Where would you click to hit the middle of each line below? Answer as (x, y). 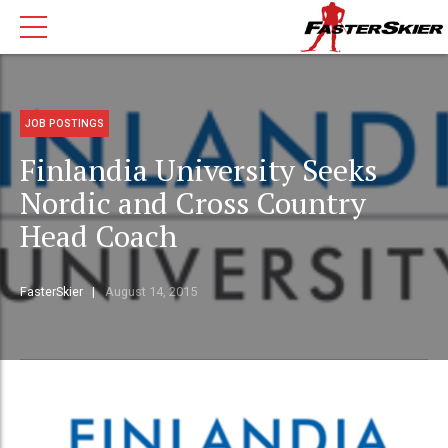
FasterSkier (51, 292)
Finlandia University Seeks (198, 170)
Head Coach (98, 236)
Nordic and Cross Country (193, 203)
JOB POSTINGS (65, 123)
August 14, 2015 (150, 292)
